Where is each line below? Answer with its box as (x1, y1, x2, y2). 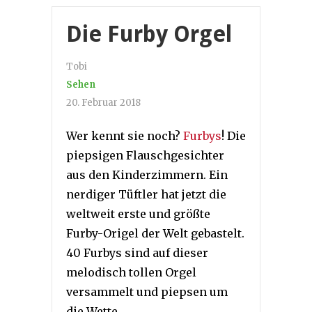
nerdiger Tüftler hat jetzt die (66, 187, 226, 201)
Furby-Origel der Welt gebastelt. (66, 226, 244, 240)
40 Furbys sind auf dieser (66, 245, 208, 260)
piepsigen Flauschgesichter (66, 148, 224, 162)
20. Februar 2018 (66, 96, 141, 109)
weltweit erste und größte (66, 206, 210, 221)
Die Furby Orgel (66, 20, 232, 47)
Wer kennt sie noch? (66, 128, 183, 143)
